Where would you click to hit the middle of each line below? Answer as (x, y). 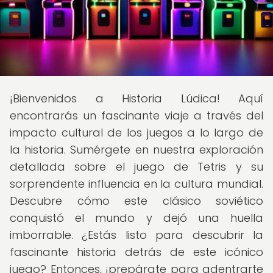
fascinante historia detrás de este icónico (136, 252)
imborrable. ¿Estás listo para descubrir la (136, 235)
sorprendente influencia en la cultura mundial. (136, 184)
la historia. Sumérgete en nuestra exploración (136, 150)
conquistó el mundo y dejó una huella (136, 218)
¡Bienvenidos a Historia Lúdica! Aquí (136, 98)
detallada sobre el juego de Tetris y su (136, 167)
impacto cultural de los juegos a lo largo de (136, 133)
